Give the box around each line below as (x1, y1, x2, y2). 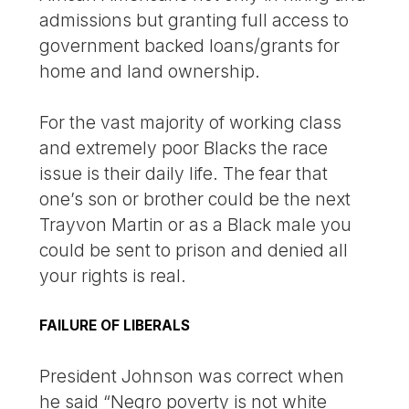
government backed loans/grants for (39, 34, 341, 57)
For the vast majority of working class (39, 111, 342, 134)
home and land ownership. (39, 59, 261, 82)
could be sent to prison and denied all (39, 239, 349, 262)
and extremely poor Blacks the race (39, 137, 329, 160)
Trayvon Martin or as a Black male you (39, 214, 352, 236)
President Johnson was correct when (39, 365, 345, 388)
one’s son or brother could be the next (39, 188, 351, 211)
